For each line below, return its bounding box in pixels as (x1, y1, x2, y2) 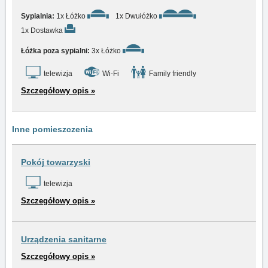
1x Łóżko (56, 12, 86, 20)
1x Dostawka (21, 26, 63, 35)
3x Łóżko (92, 47, 121, 55)
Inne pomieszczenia (12, 124, 93, 134)
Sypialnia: (21, 12, 54, 20)
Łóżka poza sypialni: (21, 47, 90, 55)
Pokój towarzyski (21, 157, 90, 167)
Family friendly (149, 69, 196, 78)
